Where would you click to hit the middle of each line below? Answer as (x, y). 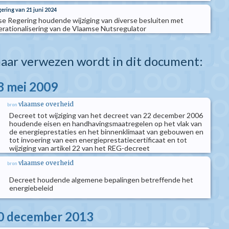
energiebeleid (31, 188)
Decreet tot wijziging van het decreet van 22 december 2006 (106, 115)
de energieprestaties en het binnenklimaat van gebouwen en (106, 132)
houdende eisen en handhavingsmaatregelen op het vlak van (106, 123)
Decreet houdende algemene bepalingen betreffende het (101, 180)
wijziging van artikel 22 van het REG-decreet (79, 148)
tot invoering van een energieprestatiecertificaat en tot (98, 140)
